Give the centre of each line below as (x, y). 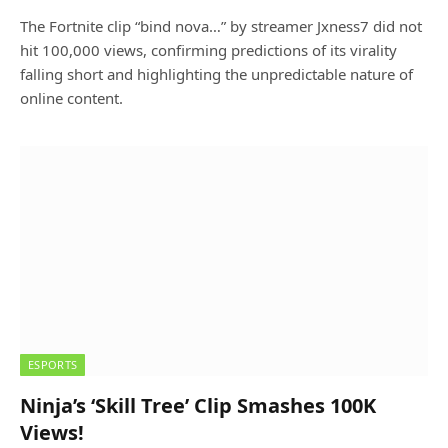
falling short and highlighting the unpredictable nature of (216, 74)
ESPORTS (53, 364)
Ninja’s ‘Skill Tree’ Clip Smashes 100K (198, 405)
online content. (71, 98)
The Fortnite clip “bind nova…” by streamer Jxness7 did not (221, 26)
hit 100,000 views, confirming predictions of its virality (208, 50)
